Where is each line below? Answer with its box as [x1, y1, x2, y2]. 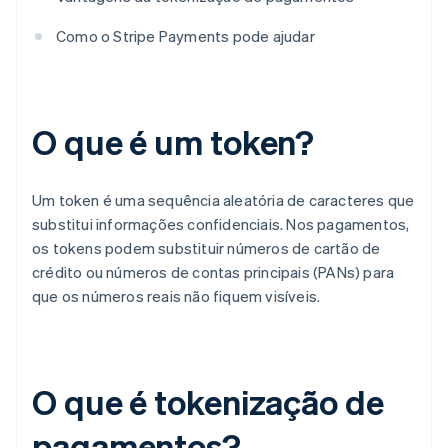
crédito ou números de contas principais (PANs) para [32, 262, 395, 283]
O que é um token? [32, 120, 315, 164]
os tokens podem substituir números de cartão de [32, 238, 381, 259]
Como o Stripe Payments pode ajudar [56, 26, 315, 47]
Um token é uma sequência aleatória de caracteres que [32, 190, 415, 211]
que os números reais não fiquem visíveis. [32, 286, 321, 307]
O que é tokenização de [32, 380, 384, 424]
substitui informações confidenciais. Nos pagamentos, [32, 214, 410, 235]
